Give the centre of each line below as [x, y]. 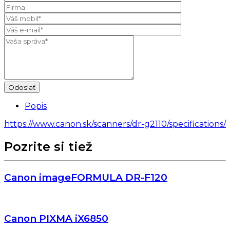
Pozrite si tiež [48, 147]
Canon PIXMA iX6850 [56, 218]
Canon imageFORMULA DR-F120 [86, 178]
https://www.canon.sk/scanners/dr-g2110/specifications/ [115, 124]
